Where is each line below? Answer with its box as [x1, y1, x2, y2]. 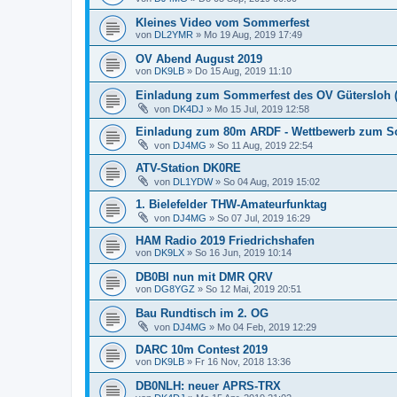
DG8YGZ [154, 284, 195, 294]
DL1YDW [173, 176, 213, 187]
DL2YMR [154, 29, 193, 40]
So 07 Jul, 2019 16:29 [217, 213, 310, 223]
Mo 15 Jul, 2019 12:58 [214, 104, 309, 114]
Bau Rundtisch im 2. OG [136, 307, 269, 320]
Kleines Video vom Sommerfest [136, 16, 309, 29]
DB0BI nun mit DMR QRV [136, 270, 273, 284]
